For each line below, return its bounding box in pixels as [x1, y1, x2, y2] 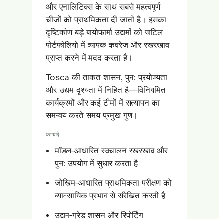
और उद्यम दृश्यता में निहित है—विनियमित [46, 85, 166, 95]
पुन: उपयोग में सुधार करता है [55, 158, 138, 168]
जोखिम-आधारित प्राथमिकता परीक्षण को [55, 177, 172, 188]
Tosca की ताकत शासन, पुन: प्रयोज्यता [46, 72, 167, 82]
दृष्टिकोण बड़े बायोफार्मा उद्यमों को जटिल [46, 27, 163, 37]
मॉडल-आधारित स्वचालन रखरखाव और [55, 145, 168, 155]
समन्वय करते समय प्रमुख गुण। [46, 110, 138, 120]
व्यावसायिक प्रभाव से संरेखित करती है [55, 190, 165, 200]
